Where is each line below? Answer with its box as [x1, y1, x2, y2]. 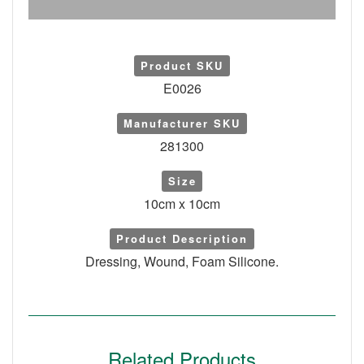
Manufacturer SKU [123, 115, 240, 131]
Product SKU [141, 58, 223, 73]
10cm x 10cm [144, 194, 220, 213]
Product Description [116, 231, 248, 246]
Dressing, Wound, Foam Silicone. [85, 252, 279, 271]
